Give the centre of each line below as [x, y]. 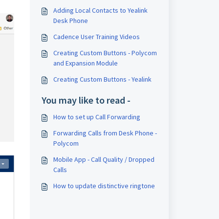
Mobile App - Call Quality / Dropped [104, 159]
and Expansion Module [85, 63]
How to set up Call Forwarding [97, 117]
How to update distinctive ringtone [104, 186]
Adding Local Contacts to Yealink [100, 10]
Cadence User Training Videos [96, 37]
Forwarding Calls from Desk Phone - [105, 133]
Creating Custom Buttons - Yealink [102, 79]
